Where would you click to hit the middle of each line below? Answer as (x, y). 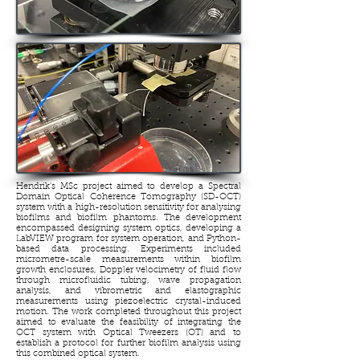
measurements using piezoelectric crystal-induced (129, 302)
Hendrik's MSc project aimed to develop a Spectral (129, 187)
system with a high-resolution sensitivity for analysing (129, 208)
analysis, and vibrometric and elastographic (129, 291)
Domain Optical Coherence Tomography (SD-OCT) (129, 197)
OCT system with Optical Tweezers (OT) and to (129, 333)
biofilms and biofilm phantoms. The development (129, 218)
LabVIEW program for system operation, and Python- (129, 239)
